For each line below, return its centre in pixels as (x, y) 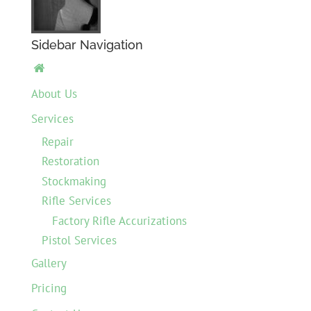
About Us (54, 93)
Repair (57, 141)
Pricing (49, 288)
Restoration (70, 161)
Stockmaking (74, 181)
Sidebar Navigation (87, 45)
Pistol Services (79, 240)
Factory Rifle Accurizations (119, 220)
